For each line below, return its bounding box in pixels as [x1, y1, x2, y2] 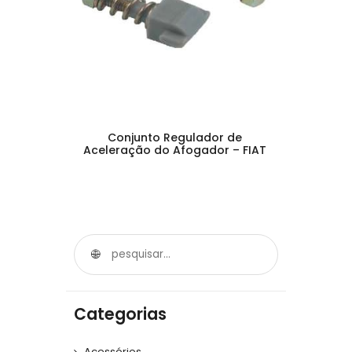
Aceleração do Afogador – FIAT [82, 141, 266, 158]
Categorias [74, 302, 167, 325]
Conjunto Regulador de [107, 129, 242, 145]
